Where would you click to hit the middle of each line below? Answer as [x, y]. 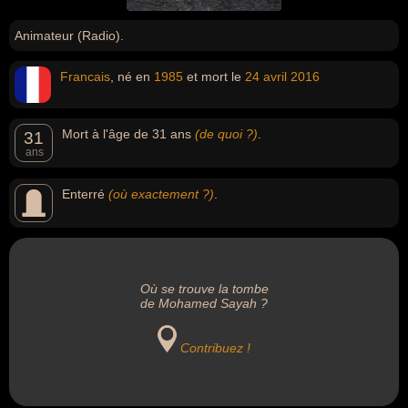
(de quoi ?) [226, 134]
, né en [132, 76]
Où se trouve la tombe [204, 289]
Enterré [85, 194]
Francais [85, 76]
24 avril [266, 76]
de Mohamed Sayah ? [204, 303]
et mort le [214, 76]
